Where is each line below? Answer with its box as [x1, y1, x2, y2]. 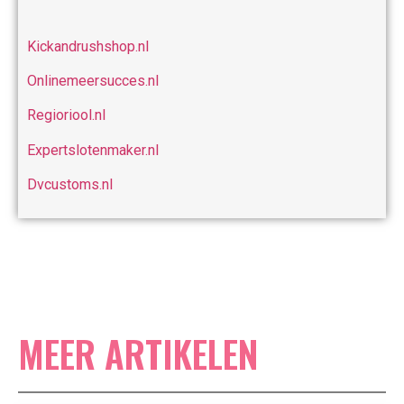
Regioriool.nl [27, 106, 106, 124]
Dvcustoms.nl [27, 176, 113, 194]
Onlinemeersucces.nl [27, 72, 159, 90]
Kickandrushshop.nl [27, 37, 149, 55]
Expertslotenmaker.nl [27, 141, 159, 159]
